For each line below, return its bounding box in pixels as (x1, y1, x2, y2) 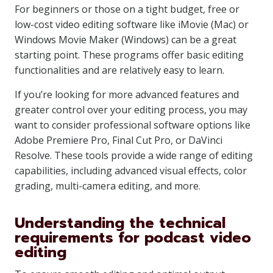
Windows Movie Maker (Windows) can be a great (15, 33, 236, 46)
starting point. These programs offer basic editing (15, 48, 244, 62)
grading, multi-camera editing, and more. (15, 179, 200, 193)
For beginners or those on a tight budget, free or (15, 2, 239, 16)
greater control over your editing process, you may (15, 103, 247, 116)
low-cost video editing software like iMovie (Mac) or (15, 18, 249, 31)
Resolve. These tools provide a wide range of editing (15, 149, 253, 162)
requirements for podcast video (15, 227, 251, 249)
